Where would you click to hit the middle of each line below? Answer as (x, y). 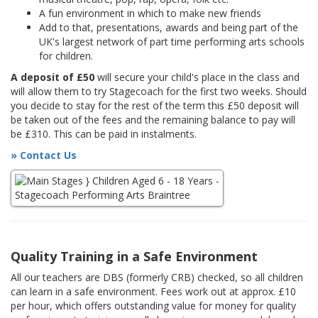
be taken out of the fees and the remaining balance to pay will (153, 120)
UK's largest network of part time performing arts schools (172, 42)
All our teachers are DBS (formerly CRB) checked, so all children (157, 278)
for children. (66, 56)
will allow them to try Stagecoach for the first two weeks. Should (159, 92)
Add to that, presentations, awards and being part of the (169, 28)
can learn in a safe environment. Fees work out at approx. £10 (153, 292)
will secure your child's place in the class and (197, 77)
